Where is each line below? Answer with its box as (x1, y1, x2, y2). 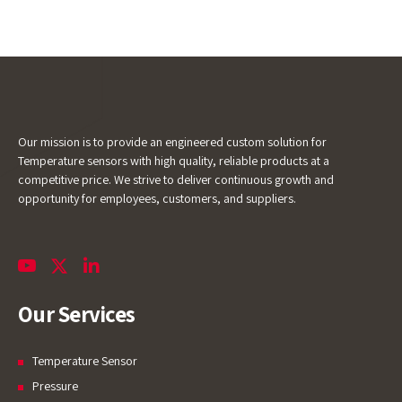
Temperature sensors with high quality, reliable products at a (18, 152, 329, 169)
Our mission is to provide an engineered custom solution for (18, 133, 327, 150)
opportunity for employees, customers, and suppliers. (18, 189, 296, 206)
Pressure (32, 378, 78, 395)
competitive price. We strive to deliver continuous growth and (18, 170, 334, 188)
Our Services (18, 298, 135, 328)
